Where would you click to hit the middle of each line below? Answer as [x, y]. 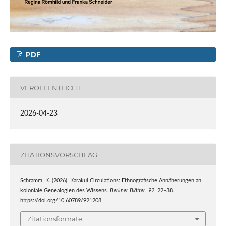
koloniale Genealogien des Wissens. [65, 191]
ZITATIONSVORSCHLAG [59, 155]
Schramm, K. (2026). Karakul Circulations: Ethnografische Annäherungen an [110, 181]
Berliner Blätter [127, 191]
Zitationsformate [55, 219]
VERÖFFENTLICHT [50, 88]
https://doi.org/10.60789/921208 [61, 201]
